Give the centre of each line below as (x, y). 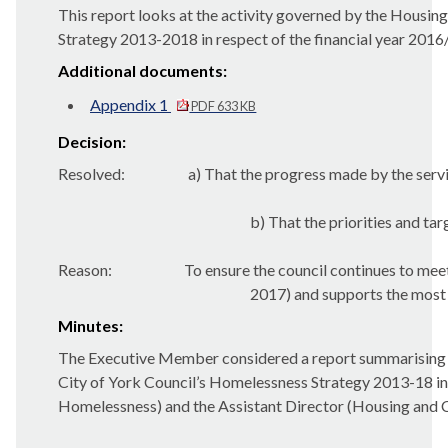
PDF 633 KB (223, 106)
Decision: (92, 141)
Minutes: (90, 325)
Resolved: (91, 173)
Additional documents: (142, 70)
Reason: (85, 269)
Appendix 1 (130, 104)
